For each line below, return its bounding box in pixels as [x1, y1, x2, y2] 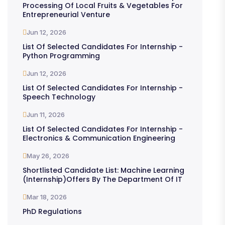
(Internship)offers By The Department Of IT [23, 174, 182, 184]
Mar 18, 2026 [27, 193, 67, 201]
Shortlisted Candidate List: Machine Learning [23, 165, 184, 175]
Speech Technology [23, 91, 95, 102]
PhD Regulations [23, 206, 82, 216]
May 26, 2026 [27, 152, 69, 160]
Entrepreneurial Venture [23, 9, 110, 20]
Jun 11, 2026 [27, 110, 65, 119]
